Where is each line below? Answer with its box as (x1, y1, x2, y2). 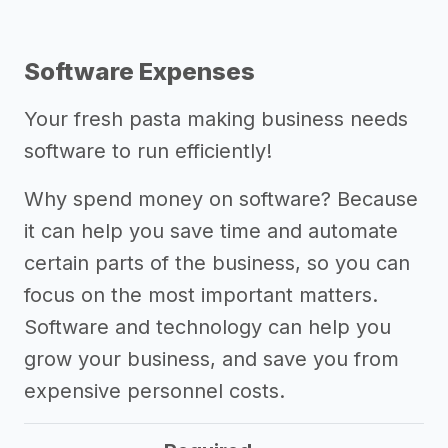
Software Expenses (24, 57, 255, 86)
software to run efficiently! (24, 139, 272, 163)
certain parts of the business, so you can (24, 251, 410, 275)
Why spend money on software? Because (24, 187, 418, 211)
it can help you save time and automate (24, 219, 398, 243)
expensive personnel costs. (24, 379, 285, 403)
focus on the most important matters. (24, 283, 378, 307)
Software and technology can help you (24, 315, 391, 339)
